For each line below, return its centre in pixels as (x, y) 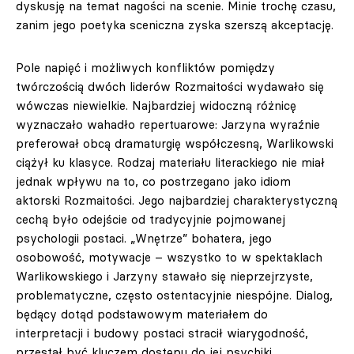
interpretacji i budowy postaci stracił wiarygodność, (162, 333)
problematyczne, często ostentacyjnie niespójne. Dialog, (174, 295)
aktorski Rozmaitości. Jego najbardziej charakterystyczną (177, 200)
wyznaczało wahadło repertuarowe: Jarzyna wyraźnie (168, 124)
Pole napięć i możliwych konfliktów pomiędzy (145, 68)
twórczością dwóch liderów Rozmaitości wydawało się (170, 87)
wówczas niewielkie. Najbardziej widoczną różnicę (156, 105)
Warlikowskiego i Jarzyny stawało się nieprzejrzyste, (164, 276)
